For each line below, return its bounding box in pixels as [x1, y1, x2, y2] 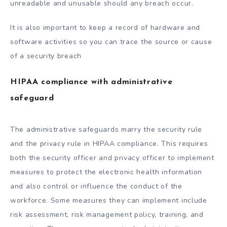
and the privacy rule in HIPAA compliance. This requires [10, 139, 208, 149]
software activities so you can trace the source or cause [10, 37, 212, 47]
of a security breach [10, 51, 82, 61]
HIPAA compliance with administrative [10, 78, 173, 87]
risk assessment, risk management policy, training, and [10, 210, 204, 220]
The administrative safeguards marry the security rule [10, 125, 203, 135]
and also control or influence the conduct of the [10, 181, 182, 192]
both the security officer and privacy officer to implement [10, 153, 214, 163]
